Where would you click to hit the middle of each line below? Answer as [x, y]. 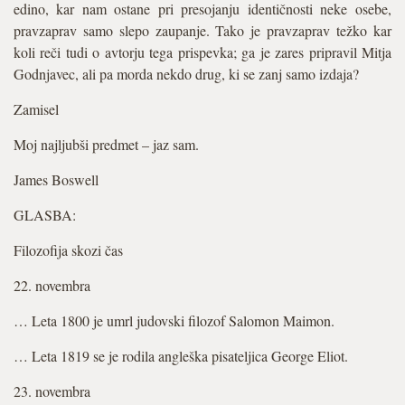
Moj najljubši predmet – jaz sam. [106, 144]
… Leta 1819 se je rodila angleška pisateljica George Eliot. [181, 356]
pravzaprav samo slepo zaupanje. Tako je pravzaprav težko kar [202, 30]
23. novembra [52, 391]
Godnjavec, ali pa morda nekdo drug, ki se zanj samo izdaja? [186, 74]
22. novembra [52, 285]
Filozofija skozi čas [68, 250]
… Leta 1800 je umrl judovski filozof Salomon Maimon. [174, 320]
